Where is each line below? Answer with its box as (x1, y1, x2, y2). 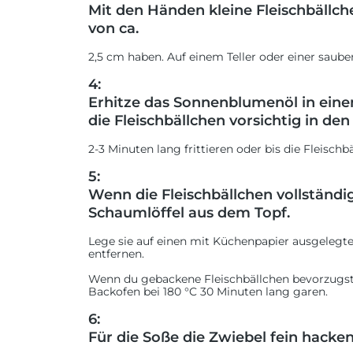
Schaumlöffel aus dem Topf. (88, 204, 290, 221)
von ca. (88, 20, 139, 37)
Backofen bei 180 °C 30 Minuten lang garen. (88, 284, 328, 299)
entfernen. (88, 247, 144, 261)
